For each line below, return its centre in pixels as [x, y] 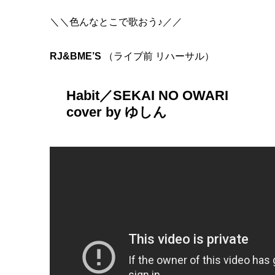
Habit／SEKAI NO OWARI [147, 95]
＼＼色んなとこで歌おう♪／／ [116, 22]
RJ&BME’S [76, 56]
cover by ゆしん [117, 112]
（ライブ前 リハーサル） [158, 56]
